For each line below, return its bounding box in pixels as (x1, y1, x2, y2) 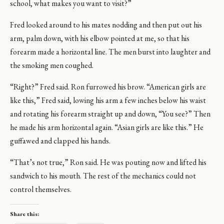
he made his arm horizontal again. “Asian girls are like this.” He (10, 122, 203, 132)
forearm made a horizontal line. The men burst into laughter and (10, 46, 210, 57)
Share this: (10, 210, 39, 218)
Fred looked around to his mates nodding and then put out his (10, 19, 202, 30)
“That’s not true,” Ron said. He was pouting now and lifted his (10, 157, 206, 167)
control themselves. (10, 184, 71, 194)
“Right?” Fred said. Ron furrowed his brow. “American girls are (10, 81, 206, 92)
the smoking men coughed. (10, 60, 93, 70)
